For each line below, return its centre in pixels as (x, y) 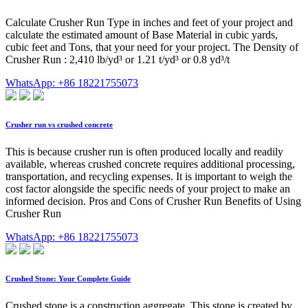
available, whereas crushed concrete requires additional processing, (150, 164)
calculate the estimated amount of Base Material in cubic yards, (142, 35)
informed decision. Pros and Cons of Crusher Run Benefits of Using (153, 201)
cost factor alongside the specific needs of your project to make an (148, 189)
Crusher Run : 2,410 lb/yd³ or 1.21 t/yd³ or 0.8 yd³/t (118, 60)
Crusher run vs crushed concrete (59, 125)
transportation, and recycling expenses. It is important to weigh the (149, 177)
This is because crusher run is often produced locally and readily (144, 152)
